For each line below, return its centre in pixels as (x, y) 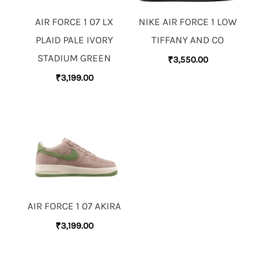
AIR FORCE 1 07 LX (74, 22)
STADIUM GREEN (74, 58)
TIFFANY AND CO (188, 40)
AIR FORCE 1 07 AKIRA (74, 206)
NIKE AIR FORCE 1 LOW (188, 22)
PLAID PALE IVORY (74, 40)
